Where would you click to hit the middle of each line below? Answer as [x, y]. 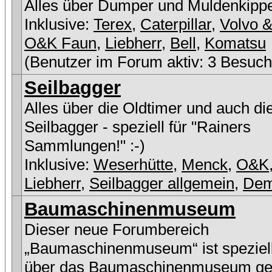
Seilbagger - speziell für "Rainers [138, 127]
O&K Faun [60, 43]
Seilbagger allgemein [162, 183]
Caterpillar [176, 24]
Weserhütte [133, 165]
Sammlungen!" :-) [85, 146]
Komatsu [235, 43]
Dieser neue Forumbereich [117, 229]
